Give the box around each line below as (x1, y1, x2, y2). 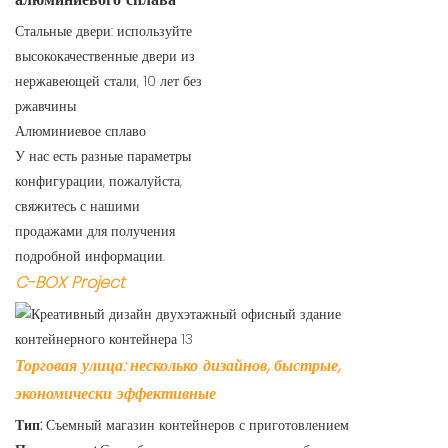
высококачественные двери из (15, 46, 195, 67)
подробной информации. (15, 246, 165, 267)
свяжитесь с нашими (15, 196, 140, 217)
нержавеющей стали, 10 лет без (15, 71, 202, 92)
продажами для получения (15, 221, 175, 242)
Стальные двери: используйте (15, 21, 192, 42)
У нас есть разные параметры (15, 146, 191, 167)
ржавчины (15, 96, 76, 117)
